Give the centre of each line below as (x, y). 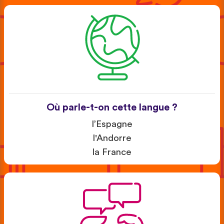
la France (112, 152)
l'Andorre (112, 138)
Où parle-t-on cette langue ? (112, 108)
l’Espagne (112, 124)
